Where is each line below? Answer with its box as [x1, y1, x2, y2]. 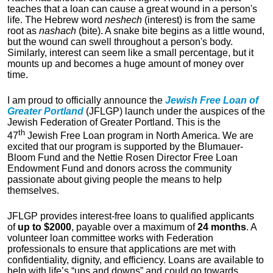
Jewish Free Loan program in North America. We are [25, 130, 253, 141]
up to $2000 [18, 222, 71, 233]
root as [7, 26, 39, 36]
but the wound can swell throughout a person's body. [7, 37, 233, 47]
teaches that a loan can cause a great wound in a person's [7, 4, 257, 14]
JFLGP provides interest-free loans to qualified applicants [7, 211, 254, 222]
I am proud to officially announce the [7, 95, 165, 105]
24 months [197, 222, 246, 233]
